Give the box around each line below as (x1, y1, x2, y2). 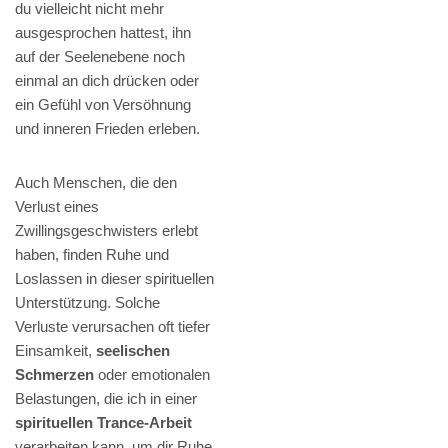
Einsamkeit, (15, 342, 96, 360)
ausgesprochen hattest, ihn (15, 24, 191, 42)
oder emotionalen (94, 366, 210, 384)
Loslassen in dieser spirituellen (15, 270, 214, 288)
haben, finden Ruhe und (15, 246, 169, 264)
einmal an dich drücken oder (15, 72, 199, 90)
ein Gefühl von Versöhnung (15, 96, 191, 114)
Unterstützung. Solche (15, 294, 160, 312)
